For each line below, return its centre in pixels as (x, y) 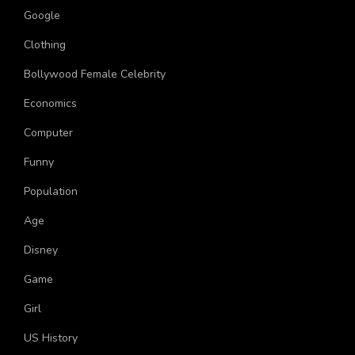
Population (51, 192)
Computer (48, 133)
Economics (50, 104)
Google (42, 16)
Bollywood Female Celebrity (95, 74)
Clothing (45, 45)
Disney (41, 250)
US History (51, 338)
